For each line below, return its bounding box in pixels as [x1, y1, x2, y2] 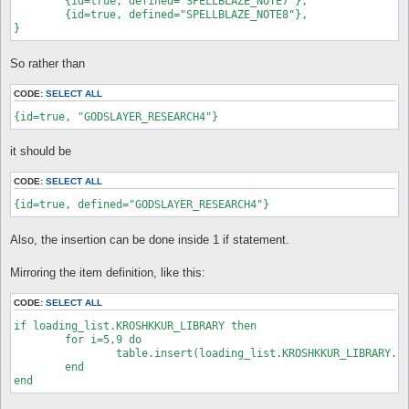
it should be [10, 144, 71, 159]
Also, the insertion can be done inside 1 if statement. [10, 232, 289, 246]
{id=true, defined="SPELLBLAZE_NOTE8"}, [14, 8, 65, 22]
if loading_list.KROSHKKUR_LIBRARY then [14, 319, 257, 332]
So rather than [10, 56, 85, 70]
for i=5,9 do [14, 332, 65, 346]
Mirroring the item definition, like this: [10, 265, 205, 279]
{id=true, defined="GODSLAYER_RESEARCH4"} [14, 198, 269, 212]
